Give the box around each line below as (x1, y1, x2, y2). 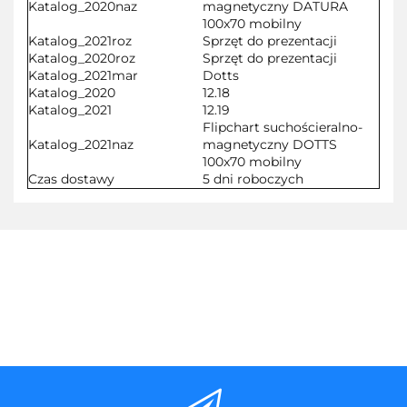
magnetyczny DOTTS (203, 135, 337, 153)
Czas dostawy (28, 170, 114, 187)
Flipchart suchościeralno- (203, 118, 362, 135)
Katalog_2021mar (28, 66, 138, 84)
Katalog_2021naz (28, 135, 134, 153)
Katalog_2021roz (28, 32, 132, 49)
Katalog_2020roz (28, 49, 135, 66)
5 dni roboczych (203, 170, 303, 187)
